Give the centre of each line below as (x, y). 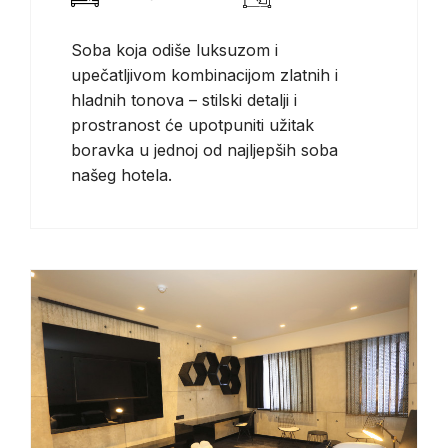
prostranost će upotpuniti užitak (192, 125)
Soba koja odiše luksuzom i (174, 50)
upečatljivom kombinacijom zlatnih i (204, 75)
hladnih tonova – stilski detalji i (184, 100)
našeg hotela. (121, 175)
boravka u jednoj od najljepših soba (204, 150)
